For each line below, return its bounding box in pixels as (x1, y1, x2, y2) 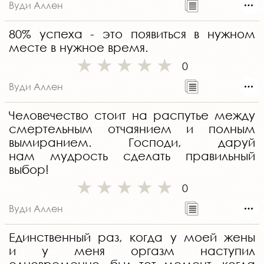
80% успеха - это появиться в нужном (9, 27, 255, 41)
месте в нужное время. (9, 41, 148, 55)
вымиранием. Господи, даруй (9, 136, 255, 150)
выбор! (9, 163, 49, 177)
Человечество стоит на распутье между (9, 108, 255, 123)
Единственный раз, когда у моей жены (9, 230, 255, 245)
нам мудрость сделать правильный (9, 149, 255, 163)
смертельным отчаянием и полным (9, 122, 255, 136)
